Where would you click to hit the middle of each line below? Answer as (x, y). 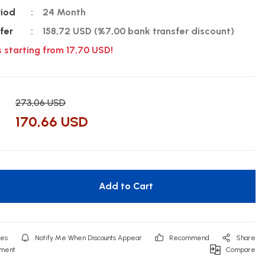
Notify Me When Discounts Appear (88, 238)
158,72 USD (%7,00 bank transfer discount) (138, 31)
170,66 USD (52, 122)
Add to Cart (126, 186)
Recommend (189, 238)
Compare (241, 250)
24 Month (64, 12)
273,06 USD (41, 103)
